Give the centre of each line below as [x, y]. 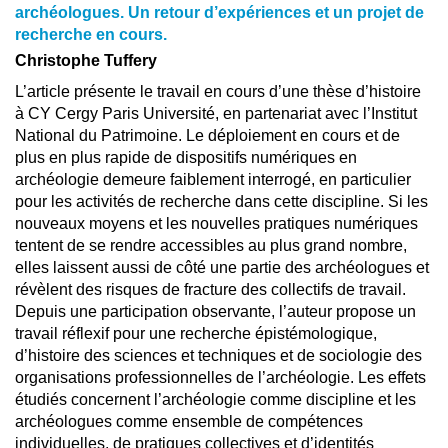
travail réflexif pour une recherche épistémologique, [196, 333]
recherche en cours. [91, 34]
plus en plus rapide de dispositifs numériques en [186, 157]
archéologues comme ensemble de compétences [189, 421]
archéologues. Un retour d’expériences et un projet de [219, 12]
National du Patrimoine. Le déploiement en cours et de [207, 135]
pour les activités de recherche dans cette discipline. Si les [221, 201]
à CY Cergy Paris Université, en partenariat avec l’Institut [216, 113]
